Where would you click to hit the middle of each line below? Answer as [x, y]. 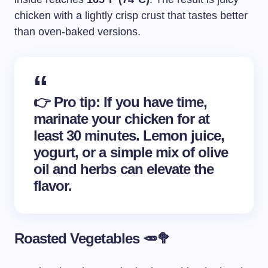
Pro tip [75, 102]
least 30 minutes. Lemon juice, [129, 135]
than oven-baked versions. [77, 31]
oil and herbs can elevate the [124, 169]
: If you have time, [152, 102]
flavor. [53, 185]
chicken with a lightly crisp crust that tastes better [131, 15]
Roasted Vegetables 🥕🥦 [92, 238]
